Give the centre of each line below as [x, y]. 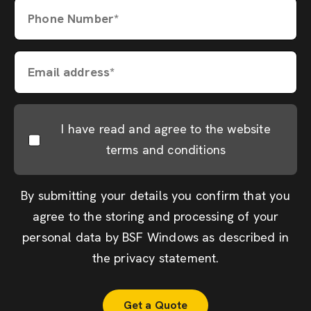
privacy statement [165, 258]
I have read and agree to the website [166, 129]
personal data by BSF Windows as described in [155, 237]
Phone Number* [74, 18]
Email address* [72, 72]
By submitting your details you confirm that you [155, 195]
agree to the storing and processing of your [155, 216]
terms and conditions [166, 150]
